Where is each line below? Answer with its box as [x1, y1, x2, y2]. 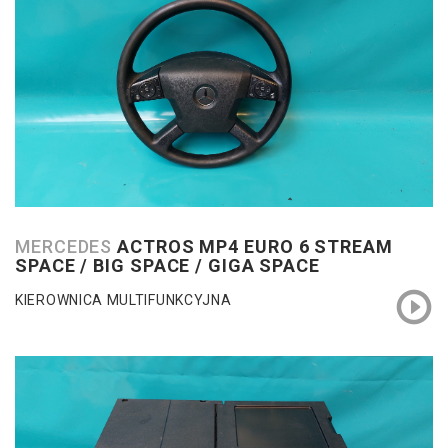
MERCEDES [15, 235, 118, 257]
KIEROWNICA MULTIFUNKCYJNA [15, 291, 232, 308]
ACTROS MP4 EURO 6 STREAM [117, 235, 393, 257]
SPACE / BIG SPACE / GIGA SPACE [15, 254, 320, 276]
